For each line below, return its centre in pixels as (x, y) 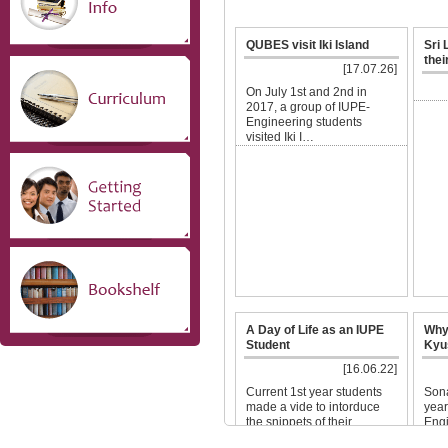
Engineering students (304, 122)
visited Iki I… (280, 137)
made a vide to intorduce (313, 407)
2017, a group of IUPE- (308, 107)
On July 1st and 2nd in (306, 92)
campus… (273, 437)
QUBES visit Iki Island (307, 45)
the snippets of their (299, 422)
